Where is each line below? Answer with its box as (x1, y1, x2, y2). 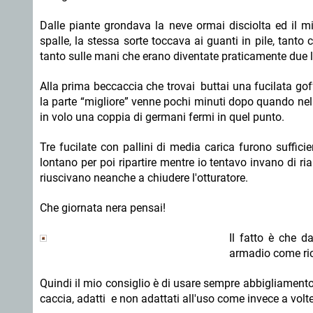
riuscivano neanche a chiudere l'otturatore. (40, 171, 248, 184)
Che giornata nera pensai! (40, 201, 166, 214)
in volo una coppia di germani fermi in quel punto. (40, 110, 284, 124)
